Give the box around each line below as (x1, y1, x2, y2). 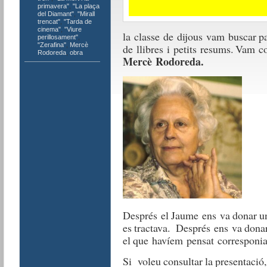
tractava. (133, 221, 172, 235)
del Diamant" (37, 10, 74, 17)
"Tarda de (63, 18, 92, 25)
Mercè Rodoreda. (122, 54, 203, 69)
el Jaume (157, 208, 202, 222)
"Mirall (77, 10, 95, 17)
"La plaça (72, 2, 100, 10)
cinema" (37, 26, 61, 33)
